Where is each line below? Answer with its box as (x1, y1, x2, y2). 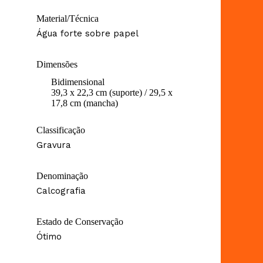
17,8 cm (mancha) (51, 97, 118, 108)
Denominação (36, 170, 88, 181)
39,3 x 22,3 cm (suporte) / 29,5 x (51, 87, 173, 97)
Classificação (36, 124, 85, 135)
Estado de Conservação (36, 216, 123, 227)
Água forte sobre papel (36, 28, 139, 39)
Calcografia (36, 185, 86, 196)
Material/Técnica (36, 13, 99, 23)
